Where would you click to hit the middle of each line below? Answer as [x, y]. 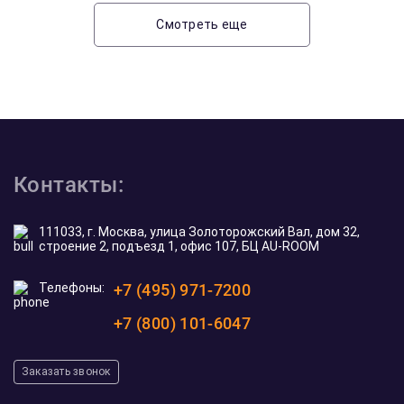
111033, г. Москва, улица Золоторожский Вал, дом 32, [199, 232]
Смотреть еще [202, 24]
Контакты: [69, 185]
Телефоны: [72, 288]
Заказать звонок [66, 372]
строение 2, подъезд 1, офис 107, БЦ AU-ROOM [179, 246]
